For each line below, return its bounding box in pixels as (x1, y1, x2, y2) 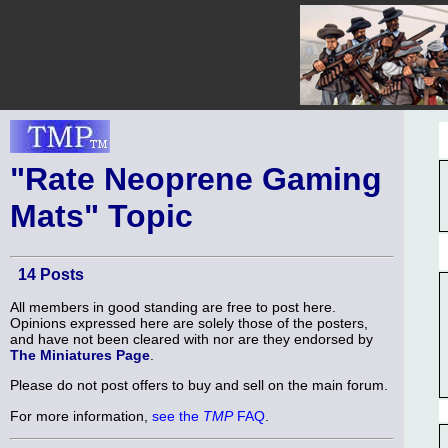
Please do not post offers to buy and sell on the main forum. (10, 377, 388, 394)
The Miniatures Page (10, 346, 150, 363)
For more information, (10, 407, 152, 424)
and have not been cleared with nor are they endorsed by (10, 330, 373, 347)
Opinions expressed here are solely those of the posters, (10, 314, 368, 331)
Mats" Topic (10, 198, 193, 234)
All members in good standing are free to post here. (10, 298, 336, 315)
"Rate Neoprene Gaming (10, 161, 382, 197)
